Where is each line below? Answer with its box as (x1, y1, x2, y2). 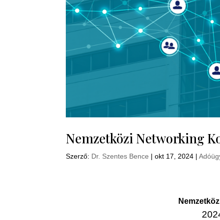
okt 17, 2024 (155, 152, 194, 160)
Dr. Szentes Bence (91, 152, 149, 160)
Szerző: (66, 152, 92, 160)
